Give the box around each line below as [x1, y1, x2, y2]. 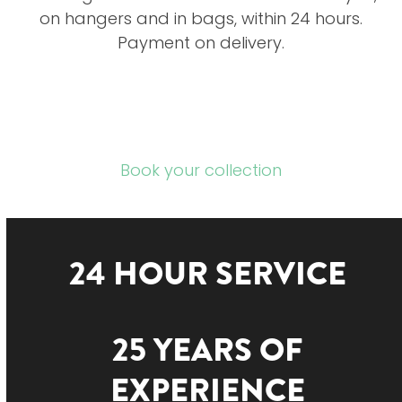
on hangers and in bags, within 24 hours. [39, 7, 363, 31]
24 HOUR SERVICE [68, 250, 346, 298]
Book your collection [120, 159, 282, 182]
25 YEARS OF [112, 327, 303, 374]
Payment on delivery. [118, 31, 284, 55]
